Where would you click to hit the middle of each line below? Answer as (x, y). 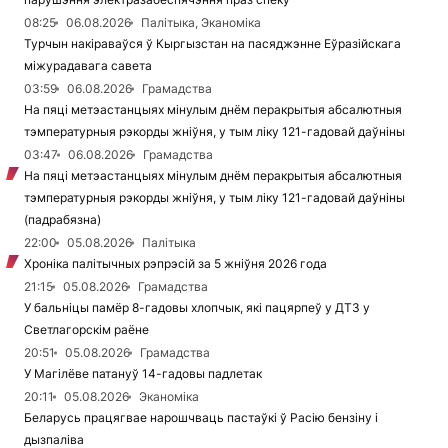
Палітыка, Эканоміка (201, 23)
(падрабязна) (62, 220)
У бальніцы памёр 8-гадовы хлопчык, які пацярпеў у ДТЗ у (197, 308)
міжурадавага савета (88, 66)
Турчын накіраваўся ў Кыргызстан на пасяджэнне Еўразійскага (212, 44)
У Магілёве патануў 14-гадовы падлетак (143, 374)
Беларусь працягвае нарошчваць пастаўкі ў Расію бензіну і (201, 418)
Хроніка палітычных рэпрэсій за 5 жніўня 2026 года (175, 264)
